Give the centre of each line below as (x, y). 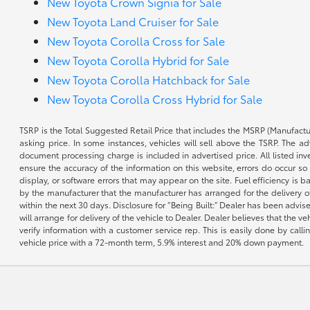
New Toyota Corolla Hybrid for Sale (138, 60)
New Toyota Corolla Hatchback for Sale (149, 79)
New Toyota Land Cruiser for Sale (133, 21)
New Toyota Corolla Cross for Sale (136, 40)
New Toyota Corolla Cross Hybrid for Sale (155, 99)
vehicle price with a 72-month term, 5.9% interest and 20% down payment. (162, 242)
